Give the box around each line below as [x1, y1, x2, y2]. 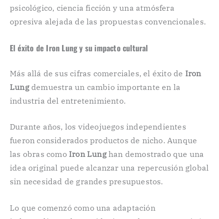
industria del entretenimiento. [10, 95, 126, 106]
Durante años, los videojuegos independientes [10, 122, 186, 132]
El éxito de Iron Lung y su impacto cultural [10, 42, 148, 54]
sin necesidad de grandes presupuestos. [10, 176, 163, 187]
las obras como [10, 149, 69, 159]
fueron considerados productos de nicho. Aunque [10, 135, 197, 146]
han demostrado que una [106, 149, 204, 159]
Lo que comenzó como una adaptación [10, 203, 155, 213]
